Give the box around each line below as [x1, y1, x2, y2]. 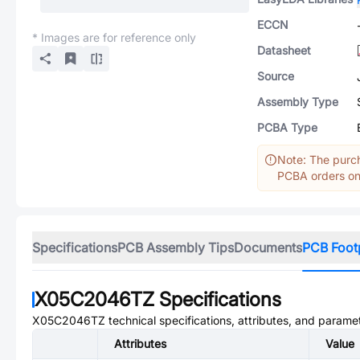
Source [257, 69, 294, 83]
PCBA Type [257, 121, 317, 134]
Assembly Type [257, 95, 338, 108]
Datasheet [257, 43, 311, 57]
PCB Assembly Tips [117, 239, 234, 256]
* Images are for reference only [32, 31, 196, 44]
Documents [234, 239, 302, 256]
